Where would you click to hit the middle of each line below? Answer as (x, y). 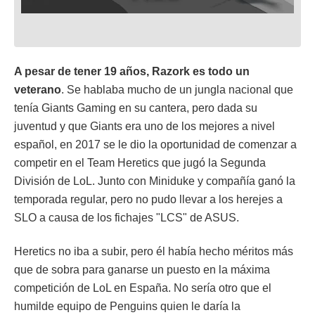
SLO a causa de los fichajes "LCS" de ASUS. (127, 218)
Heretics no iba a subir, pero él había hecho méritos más (154, 252)
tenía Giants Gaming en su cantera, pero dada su (136, 108)
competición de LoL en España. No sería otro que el (143, 288)
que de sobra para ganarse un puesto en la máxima (142, 270)
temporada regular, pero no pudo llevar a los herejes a (148, 200)
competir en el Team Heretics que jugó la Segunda (140, 163)
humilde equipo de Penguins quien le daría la (127, 307)
